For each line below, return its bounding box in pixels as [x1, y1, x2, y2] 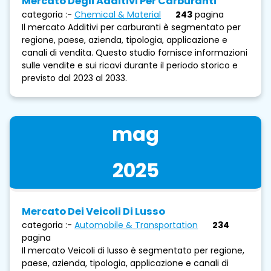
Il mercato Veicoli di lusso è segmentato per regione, [22, 244, 244, 256]
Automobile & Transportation [74, 218, 198, 231]
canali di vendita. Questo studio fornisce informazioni [22, 46, 247, 59]
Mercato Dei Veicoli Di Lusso [22, 204, 165, 218]
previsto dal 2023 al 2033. [22, 71, 127, 84]
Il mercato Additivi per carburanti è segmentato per [22, 21, 241, 33]
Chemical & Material [74, 8, 161, 21]
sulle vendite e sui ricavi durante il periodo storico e [22, 59, 238, 71]
